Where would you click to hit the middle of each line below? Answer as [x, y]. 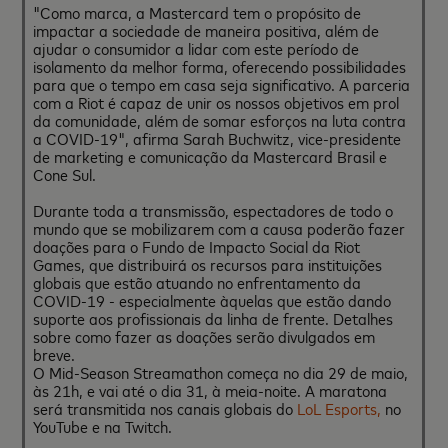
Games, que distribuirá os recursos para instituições [208, 264]
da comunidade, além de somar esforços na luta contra [220, 120]
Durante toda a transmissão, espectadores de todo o [213, 210]
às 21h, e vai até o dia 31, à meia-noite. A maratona [210, 390]
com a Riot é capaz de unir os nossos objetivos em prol [216, 102]
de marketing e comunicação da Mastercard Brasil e [210, 156]
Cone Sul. [65, 174]
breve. [54, 354]
